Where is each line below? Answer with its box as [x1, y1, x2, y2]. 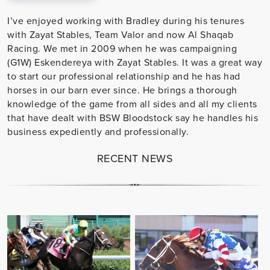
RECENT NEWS [96, 151, 174, 166]
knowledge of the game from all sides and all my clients [7, 96, 257, 110]
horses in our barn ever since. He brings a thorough [7, 83, 237, 96]
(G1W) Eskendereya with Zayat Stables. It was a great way [7, 55, 262, 69]
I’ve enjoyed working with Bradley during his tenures [7, 13, 244, 27]
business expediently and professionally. [7, 124, 189, 138]
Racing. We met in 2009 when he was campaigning [7, 41, 237, 55]
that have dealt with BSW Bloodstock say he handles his [7, 110, 258, 124]
